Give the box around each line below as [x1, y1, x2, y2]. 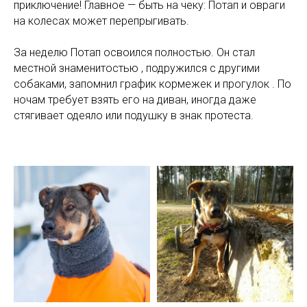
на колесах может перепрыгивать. [14, 14, 189, 28]
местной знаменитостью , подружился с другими [14, 62, 260, 75]
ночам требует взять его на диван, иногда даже [14, 93, 256, 107]
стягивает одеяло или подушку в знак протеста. [14, 109, 254, 123]
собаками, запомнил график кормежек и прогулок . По [14, 77, 291, 91]
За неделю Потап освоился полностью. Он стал [14, 46, 255, 60]
